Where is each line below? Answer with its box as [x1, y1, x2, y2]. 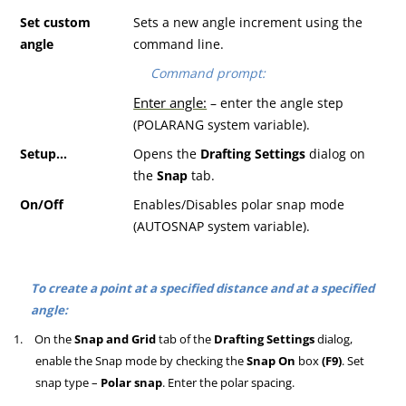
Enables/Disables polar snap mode [133, 196, 345, 214]
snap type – [35, 374, 101, 391]
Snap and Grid [74, 331, 157, 348]
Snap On [246, 353, 295, 370]
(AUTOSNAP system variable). [133, 217, 311, 236]
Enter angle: [133, 93, 208, 112]
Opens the [133, 145, 201, 163]
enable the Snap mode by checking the [35, 353, 246, 370]
